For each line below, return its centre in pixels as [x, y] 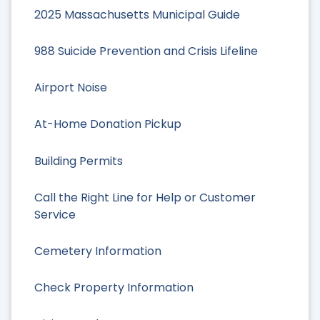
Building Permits [79, 161]
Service [55, 214]
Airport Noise [71, 88]
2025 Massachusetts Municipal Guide [137, 14]
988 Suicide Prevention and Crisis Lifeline [146, 51]
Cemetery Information [98, 251]
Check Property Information [114, 288]
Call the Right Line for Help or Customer [145, 197]
